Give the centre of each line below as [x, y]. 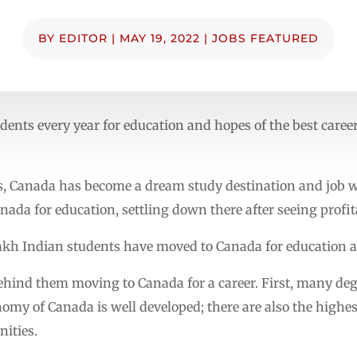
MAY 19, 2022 [160, 38]
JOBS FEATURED [265, 38]
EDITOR [83, 38]
